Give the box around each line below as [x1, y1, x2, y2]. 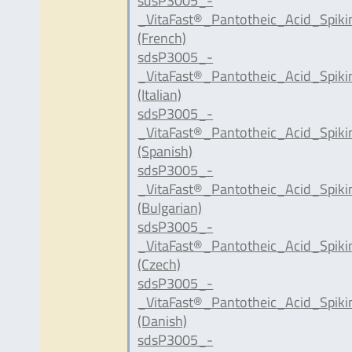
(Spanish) [137, 140, 193, 162]
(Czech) [137, 253, 181, 275]
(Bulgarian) [137, 196, 203, 218]
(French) [137, 27, 187, 49]
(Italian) [137, 83, 182, 105]
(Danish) [137, 310, 188, 332]
